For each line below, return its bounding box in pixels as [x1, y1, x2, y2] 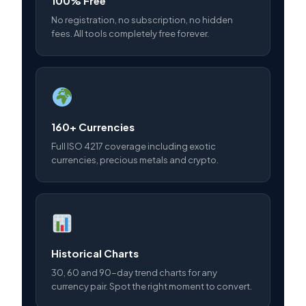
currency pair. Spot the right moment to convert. [51, 281, 252, 292]
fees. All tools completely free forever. [51, 28, 209, 39]
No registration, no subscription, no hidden [51, 14, 233, 25]
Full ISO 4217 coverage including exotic [51, 141, 216, 152]
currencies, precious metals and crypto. [51, 154, 219, 165]
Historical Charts [51, 247, 139, 260]
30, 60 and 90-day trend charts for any [51, 267, 217, 278]
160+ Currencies [51, 120, 135, 133]
